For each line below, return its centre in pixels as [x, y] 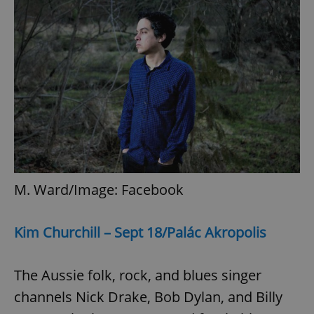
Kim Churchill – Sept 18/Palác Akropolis [140, 233]
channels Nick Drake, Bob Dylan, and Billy [148, 297]
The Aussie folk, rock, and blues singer [138, 275]
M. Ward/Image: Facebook [99, 190]
